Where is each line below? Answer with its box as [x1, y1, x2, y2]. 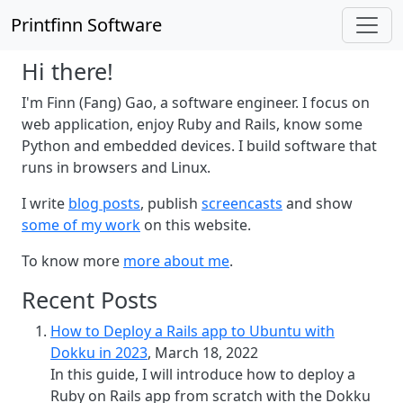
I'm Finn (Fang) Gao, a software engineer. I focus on [22, 93, 370, 112]
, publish [140, 193, 201, 213]
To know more [22, 251, 123, 271]
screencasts [201, 193, 282, 213]
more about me [123, 251, 229, 271]
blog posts [68, 193, 140, 213]
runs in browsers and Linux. [22, 157, 210, 177]
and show [282, 193, 353, 213]
